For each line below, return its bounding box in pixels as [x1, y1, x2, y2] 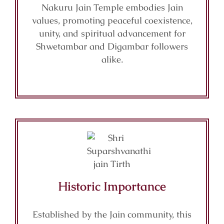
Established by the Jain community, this [32, 208, 191, 220]
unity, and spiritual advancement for [38, 27, 185, 39]
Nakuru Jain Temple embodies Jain [41, 1, 183, 13]
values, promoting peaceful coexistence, [31, 14, 192, 26]
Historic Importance [58, 178, 166, 194]
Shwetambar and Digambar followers [36, 40, 188, 52]
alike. [101, 53, 123, 65]
